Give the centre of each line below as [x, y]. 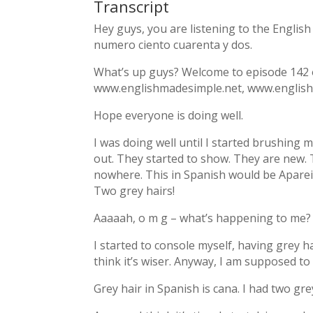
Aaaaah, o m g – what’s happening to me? [203, 218]
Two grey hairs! [134, 191]
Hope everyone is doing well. [169, 116]
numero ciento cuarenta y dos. [173, 45]
